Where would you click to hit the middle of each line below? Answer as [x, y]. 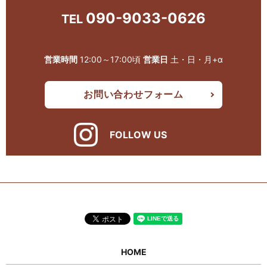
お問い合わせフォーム [133, 94]
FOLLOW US [138, 135]
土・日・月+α [195, 59]
